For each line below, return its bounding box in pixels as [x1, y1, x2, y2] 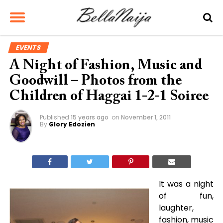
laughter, [158, 202, 194, 214]
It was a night [158, 178, 214, 190]
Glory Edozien [48, 120, 95, 128]
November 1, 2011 [120, 113, 171, 121]
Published [39, 113, 69, 121]
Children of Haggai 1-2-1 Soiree [9, 90, 209, 104]
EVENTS [14, 43, 43, 52]
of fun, [158, 190, 214, 202]
